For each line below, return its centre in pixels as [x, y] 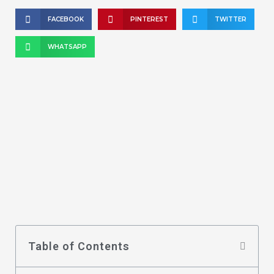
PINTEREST [149, 19]
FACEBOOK [65, 19]
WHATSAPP [67, 46]
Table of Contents [79, 246]
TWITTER [230, 19]
